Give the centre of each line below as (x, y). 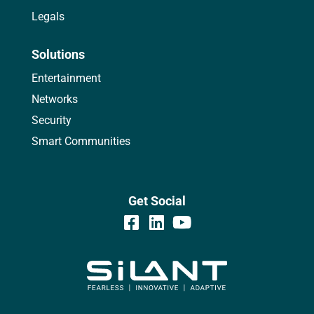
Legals (48, 16)
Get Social (157, 201)
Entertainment (66, 78)
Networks (54, 99)
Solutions (58, 54)
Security (51, 120)
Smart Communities (81, 141)
